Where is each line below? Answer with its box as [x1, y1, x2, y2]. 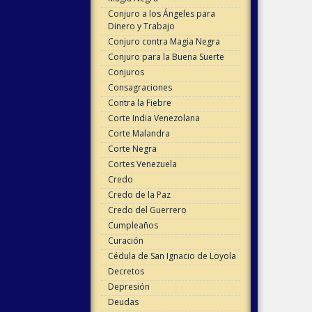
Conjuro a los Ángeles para [107, 8, 215, 19]
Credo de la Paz [107, 189, 171, 201]
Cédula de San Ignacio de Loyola [107, 250, 236, 262]
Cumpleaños [107, 219, 158, 231]
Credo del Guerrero [107, 204, 187, 216]
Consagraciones [107, 81, 172, 93]
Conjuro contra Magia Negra [107, 36, 220, 47]
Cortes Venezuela [107, 158, 177, 170]
